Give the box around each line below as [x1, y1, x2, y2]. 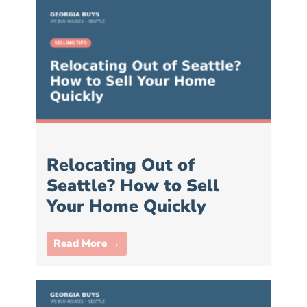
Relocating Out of [47, 153, 195, 177]
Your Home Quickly [47, 194, 206, 218]
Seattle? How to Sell [47, 173, 219, 197]
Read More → [53, 236, 120, 250]
